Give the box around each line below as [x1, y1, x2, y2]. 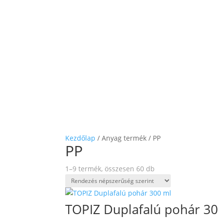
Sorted [154, 163, 176, 173]
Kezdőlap [65, 133, 96, 143]
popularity [154, 186, 188, 196]
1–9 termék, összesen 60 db [65, 164, 155, 174]
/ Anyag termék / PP [95, 133, 161, 143]
